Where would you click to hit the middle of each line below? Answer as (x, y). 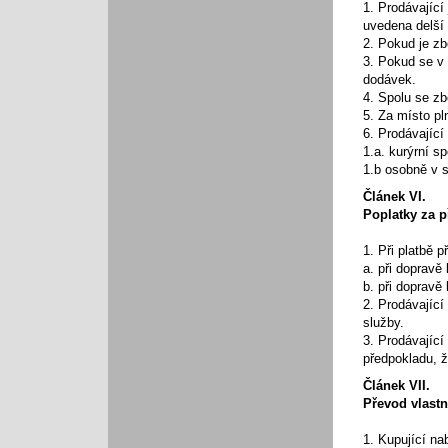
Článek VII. (397, 385)
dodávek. (390, 79)
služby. (384, 322)
